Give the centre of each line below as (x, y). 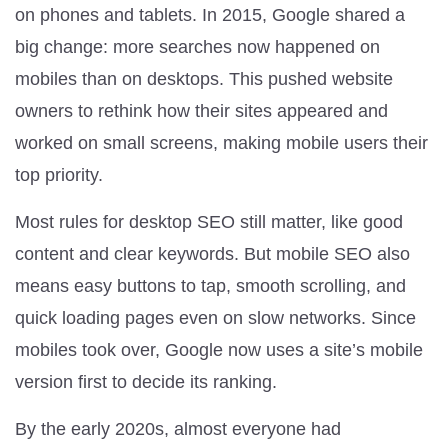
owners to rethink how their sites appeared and (201, 110)
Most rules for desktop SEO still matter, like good (209, 221)
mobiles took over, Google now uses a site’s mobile (219, 349)
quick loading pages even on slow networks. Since (215, 317)
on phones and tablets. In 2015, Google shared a (210, 14)
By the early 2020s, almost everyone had (178, 428)
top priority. (59, 174)
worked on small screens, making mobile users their (221, 142)
